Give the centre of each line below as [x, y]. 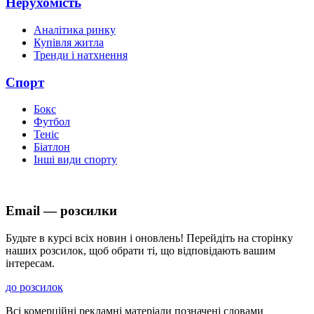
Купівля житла [69, 42]
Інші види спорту [75, 160]
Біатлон [52, 147]
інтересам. [30, 263]
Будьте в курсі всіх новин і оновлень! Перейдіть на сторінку [149, 238]
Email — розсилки [61, 211]
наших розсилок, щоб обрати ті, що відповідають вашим [141, 250]
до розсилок [34, 287]
